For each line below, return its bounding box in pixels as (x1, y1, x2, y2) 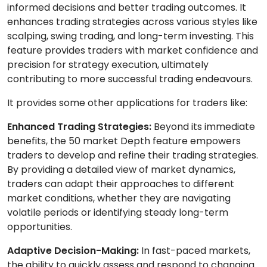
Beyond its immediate (151, 119, 255, 133)
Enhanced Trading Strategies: (7, 119, 151, 133)
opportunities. (7, 219, 72, 234)
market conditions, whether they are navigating (7, 191, 231, 205)
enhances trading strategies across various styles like (7, 14, 257, 29)
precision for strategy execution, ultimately (7, 57, 209, 72)
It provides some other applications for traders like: (7, 95, 247, 110)
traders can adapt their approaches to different (7, 176, 234, 191)
